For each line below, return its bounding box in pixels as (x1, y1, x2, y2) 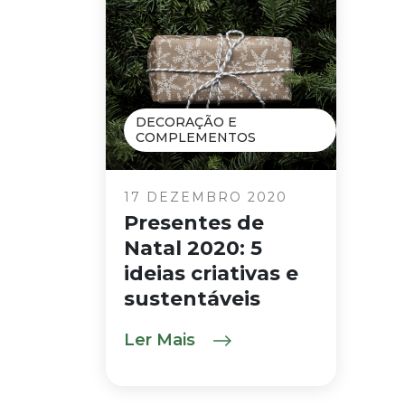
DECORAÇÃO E (136, 114, 237, 130)
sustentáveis (124, 287, 260, 311)
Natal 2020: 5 (124, 236, 262, 260)
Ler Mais (124, 330, 200, 350)
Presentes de (124, 211, 264, 235)
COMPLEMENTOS (136, 129, 256, 146)
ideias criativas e (124, 261, 298, 286)
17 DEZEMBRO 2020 (124, 189, 287, 205)
